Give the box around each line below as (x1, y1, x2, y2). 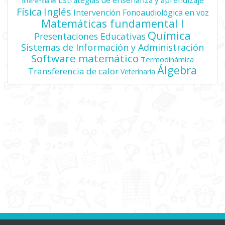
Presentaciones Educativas (34, 30, 146, 42)
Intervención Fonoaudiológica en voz (73, 7, 209, 18)
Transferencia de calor (28, 65, 119, 77)
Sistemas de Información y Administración (21, 41, 204, 53)
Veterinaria (121, 66, 155, 76)
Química (148, 27, 191, 43)
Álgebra (157, 62, 197, 77)
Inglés (43, 5, 71, 19)
